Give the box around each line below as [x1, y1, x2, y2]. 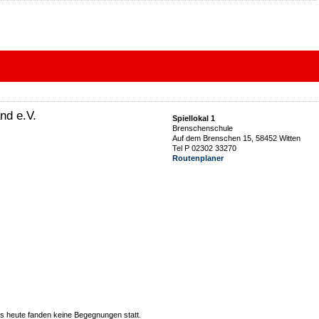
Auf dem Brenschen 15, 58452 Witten [172, 134, 300, 142]
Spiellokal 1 [172, 114, 215, 122]
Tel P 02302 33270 [172, 144, 236, 152]
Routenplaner [172, 154, 224, 162]
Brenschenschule [172, 124, 233, 132]
